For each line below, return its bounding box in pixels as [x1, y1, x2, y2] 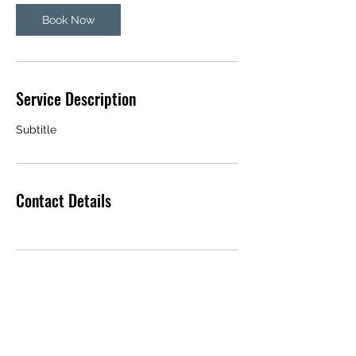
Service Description [16, 86, 136, 110]
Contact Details [16, 188, 111, 212]
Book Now [42, 13, 95, 26]
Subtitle [16, 122, 56, 136]
